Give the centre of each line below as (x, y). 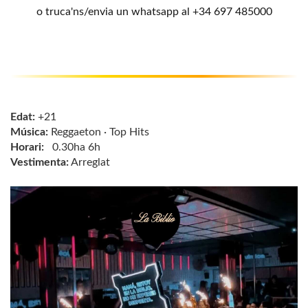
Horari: (27, 147)
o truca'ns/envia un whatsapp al (114, 12)
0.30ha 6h (72, 147)
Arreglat (91, 162)
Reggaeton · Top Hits (99, 132)
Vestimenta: (40, 162)
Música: (29, 132)
